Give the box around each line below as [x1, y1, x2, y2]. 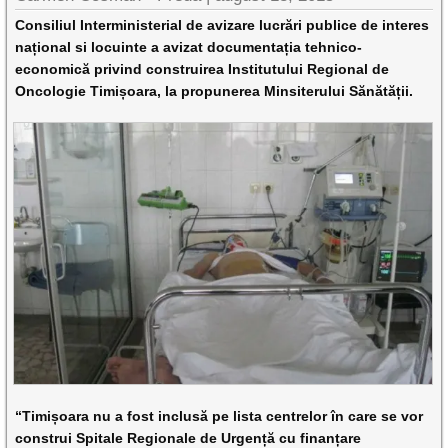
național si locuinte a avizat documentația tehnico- [15, 39, 363, 55]
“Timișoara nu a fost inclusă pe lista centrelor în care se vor [15, 407, 424, 424]
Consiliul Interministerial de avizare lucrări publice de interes [15, 17, 430, 33]
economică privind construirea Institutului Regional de [15, 61, 390, 77]
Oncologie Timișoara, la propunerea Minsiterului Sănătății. [15, 83, 414, 99]
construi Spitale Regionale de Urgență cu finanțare [15, 429, 362, 446]
